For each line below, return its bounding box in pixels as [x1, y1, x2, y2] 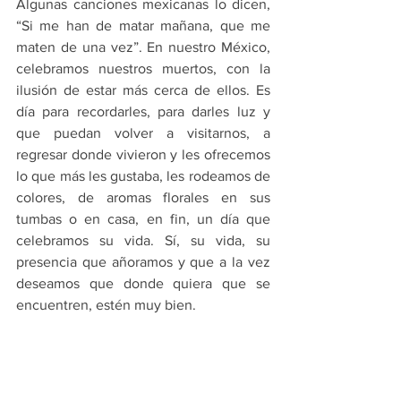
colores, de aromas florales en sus [16, 190, 270, 205]
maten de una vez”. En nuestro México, [16, 39, 270, 55]
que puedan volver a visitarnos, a [16, 125, 270, 141]
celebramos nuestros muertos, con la [16, 61, 270, 76]
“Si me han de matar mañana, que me [16, 18, 270, 33]
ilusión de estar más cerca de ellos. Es [16, 82, 270, 98]
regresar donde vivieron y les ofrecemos [16, 147, 270, 162]
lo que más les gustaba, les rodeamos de [16, 168, 270, 183]
